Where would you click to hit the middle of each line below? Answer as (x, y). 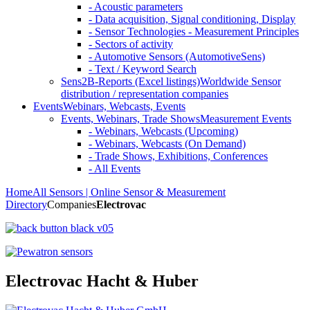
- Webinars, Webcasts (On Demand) (167, 144)
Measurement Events (246, 119)
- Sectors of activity (131, 44)
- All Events (115, 168)
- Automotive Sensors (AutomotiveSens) (177, 56)
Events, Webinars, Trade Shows (130, 119)
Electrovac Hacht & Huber (102, 281)
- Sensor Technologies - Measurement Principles (194, 31)
